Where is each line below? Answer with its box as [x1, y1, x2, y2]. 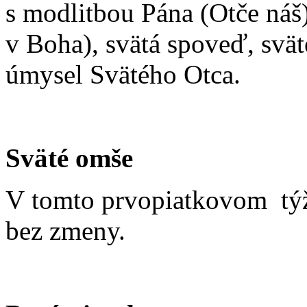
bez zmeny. [5, 215, 125, 245]
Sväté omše [5, 143, 133, 173]
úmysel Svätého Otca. [5, 59, 241, 89]
